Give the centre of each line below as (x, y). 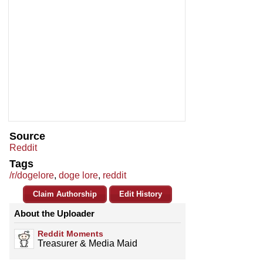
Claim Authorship (65, 194)
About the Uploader (54, 214)
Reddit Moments (70, 234)
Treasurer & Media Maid (87, 244)
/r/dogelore (32, 176)
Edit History (141, 194)
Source (27, 136)
